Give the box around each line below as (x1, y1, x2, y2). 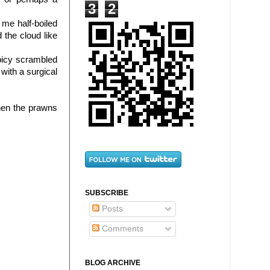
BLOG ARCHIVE (85, 259, 140, 268)
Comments (99, 224, 143, 233)
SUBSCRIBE (85, 189, 128, 198)
